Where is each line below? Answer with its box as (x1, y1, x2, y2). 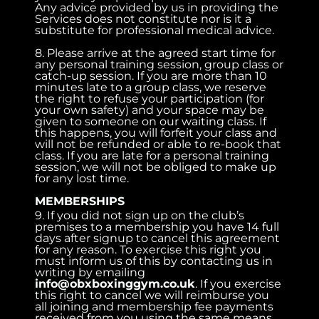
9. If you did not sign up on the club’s (35, 208, 245, 222)
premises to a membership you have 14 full (35, 219, 280, 234)
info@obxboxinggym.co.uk (35, 276, 196, 291)
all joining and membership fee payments (35, 299, 274, 313)
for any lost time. (35, 171, 130, 185)
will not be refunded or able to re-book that (35, 137, 282, 151)
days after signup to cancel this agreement (35, 231, 281, 245)
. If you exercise (195, 276, 282, 291)
